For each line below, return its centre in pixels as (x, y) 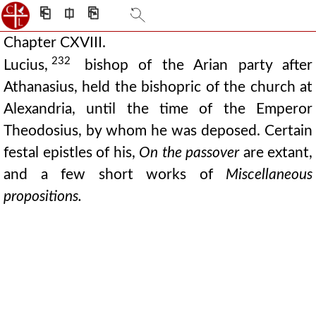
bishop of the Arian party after (193, 65)
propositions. (43, 196)
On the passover (189, 152)
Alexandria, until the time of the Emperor (158, 109)
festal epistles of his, (71, 152)
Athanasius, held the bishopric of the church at (158, 87)
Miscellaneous (269, 174)
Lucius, (26, 65)
